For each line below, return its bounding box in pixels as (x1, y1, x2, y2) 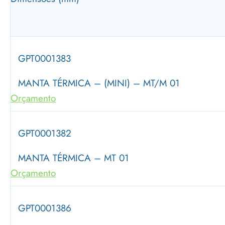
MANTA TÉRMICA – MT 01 (18, 151, 129, 165)
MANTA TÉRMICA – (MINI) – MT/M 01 (18, 76, 180, 90)
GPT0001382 (18, 127, 71, 140)
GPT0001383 (18, 52, 71, 65)
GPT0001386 (18, 201, 71, 215)
